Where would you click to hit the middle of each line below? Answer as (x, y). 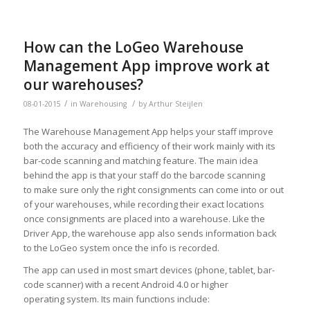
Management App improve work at (146, 65)
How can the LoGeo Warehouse (133, 47)
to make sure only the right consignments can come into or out (153, 189)
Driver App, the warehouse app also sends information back (150, 233)
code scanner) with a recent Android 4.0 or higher (126, 284)
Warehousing (103, 103)
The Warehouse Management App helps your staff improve (148, 131)
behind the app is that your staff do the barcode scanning (144, 175)
